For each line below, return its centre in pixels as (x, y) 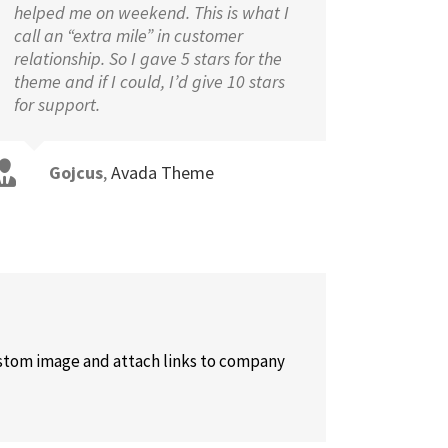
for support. (56, 104)
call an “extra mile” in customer (128, 35)
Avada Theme (162, 172)
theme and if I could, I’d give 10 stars (149, 81)
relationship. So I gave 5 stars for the (147, 58)
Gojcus (75, 172)
